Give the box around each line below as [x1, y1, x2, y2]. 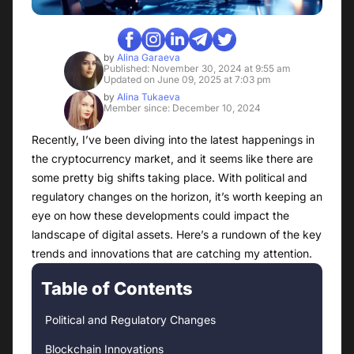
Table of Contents [41, 278, 193, 299]
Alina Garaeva [114, 51, 180, 64]
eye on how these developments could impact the [32, 209, 289, 223]
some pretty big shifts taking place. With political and [32, 171, 307, 185]
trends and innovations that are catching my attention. [32, 247, 312, 261]
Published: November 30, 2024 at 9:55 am [103, 62, 291, 75]
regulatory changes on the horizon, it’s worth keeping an [32, 190, 322, 204]
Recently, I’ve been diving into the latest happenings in [32, 133, 314, 147]
